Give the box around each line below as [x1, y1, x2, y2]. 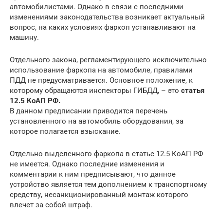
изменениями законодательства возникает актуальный [10, 12, 205, 21]
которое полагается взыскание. [10, 127, 121, 136]
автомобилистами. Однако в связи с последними [10, 2, 183, 11]
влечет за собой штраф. [10, 200, 92, 209]
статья [181, 86, 204, 95]
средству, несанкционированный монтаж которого [10, 190, 188, 199]
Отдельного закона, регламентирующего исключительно [10, 55, 207, 64]
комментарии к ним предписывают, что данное [10, 169, 176, 179]
